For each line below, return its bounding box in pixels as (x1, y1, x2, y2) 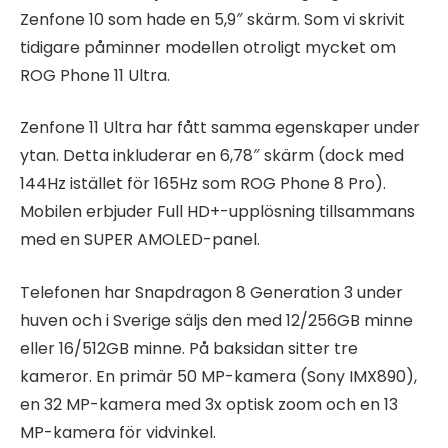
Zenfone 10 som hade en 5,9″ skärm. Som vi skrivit (20, 7, 405, 31)
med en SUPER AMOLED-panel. (20, 228, 260, 252)
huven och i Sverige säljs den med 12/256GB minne (20, 308, 413, 332)
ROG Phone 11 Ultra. (20, 63, 170, 87)
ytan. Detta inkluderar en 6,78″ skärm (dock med (20, 144, 404, 168)
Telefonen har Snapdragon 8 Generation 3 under (20, 280, 403, 304)
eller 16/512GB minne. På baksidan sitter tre (20, 336, 358, 360)
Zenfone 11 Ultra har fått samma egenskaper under (20, 116, 420, 140)
